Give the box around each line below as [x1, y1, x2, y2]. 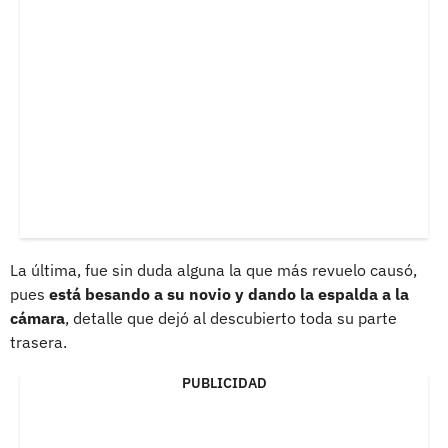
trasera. [10, 332, 67, 352]
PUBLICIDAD [181, 374, 267, 392]
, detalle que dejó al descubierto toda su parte [65, 308, 397, 328]
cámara [10, 308, 65, 328]
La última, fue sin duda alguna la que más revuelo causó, [10, 260, 417, 280]
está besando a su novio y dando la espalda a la [45, 284, 409, 304]
